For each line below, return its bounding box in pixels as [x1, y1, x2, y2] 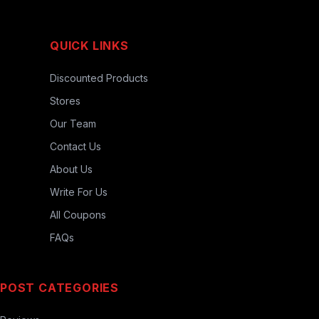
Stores [50, 95, 80, 108]
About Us [50, 163, 93, 176]
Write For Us [50, 186, 108, 199]
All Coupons [50, 209, 106, 221]
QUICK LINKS [50, 38, 129, 53]
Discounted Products [50, 72, 148, 85]
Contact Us [50, 140, 101, 153]
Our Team [50, 117, 96, 130]
